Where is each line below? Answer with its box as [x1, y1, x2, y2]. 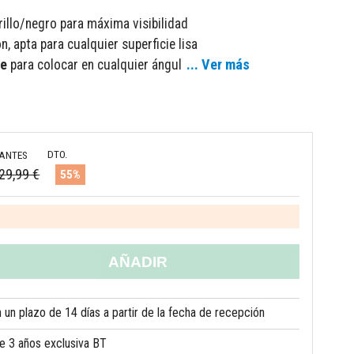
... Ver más [183, 56, 250, 73]
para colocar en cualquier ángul [7, 57, 182, 73]
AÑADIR [108, 254, 168, 271]
